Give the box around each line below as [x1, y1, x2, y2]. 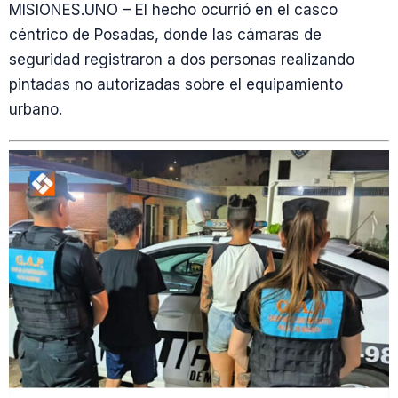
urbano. [9, 100, 62, 118]
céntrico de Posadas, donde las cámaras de [9, 26, 322, 44]
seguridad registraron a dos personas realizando [9, 51, 354, 68]
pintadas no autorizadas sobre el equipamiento [9, 76, 343, 93]
